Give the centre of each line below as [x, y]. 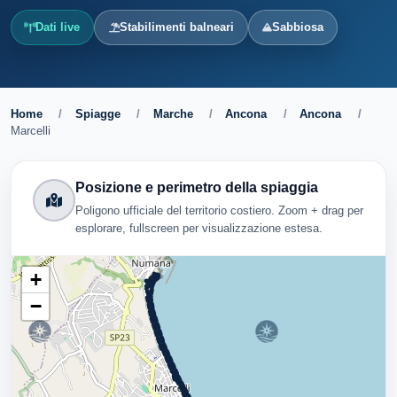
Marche [173, 114]
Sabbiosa [297, 27]
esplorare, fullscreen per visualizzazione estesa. [199, 228]
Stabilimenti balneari [176, 27]
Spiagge [97, 114]
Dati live [58, 27]
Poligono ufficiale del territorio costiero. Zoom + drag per [219, 210]
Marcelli [31, 131]
